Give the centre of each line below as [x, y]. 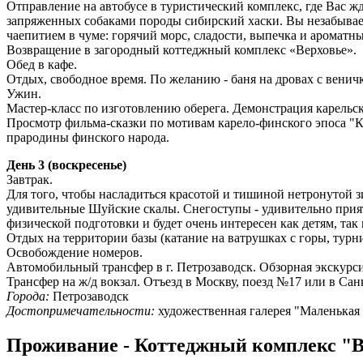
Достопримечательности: [81, 310]
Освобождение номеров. [75, 252]
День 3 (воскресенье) [66, 164]
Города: [28, 296]
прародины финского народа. [88, 137]
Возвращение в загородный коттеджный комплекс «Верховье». [181, 49]
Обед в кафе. [42, 64]
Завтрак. [30, 179]
